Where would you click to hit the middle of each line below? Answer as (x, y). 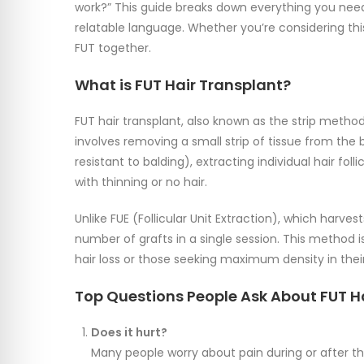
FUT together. (113, 48)
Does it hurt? (129, 333)
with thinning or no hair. (141, 182)
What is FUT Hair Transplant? (183, 85)
